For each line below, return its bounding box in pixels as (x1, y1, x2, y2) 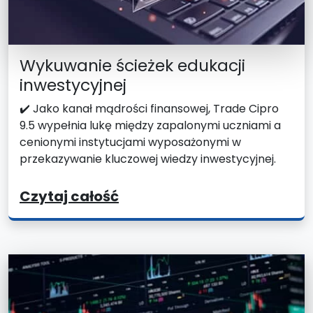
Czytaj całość (20, 186, 119, 206)
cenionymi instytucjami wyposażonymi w (20, 133, 241, 150)
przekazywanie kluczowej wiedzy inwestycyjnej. (20, 150, 276, 167)
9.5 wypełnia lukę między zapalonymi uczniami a (20, 117, 281, 133)
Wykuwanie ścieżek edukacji (20, 53, 245, 77)
